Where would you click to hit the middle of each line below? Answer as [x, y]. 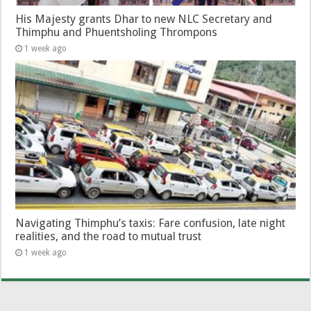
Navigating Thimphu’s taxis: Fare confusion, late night [151, 224]
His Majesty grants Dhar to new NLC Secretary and [144, 19]
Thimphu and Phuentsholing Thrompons [117, 33]
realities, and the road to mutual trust [109, 237]
